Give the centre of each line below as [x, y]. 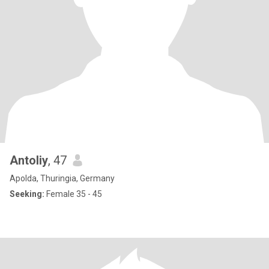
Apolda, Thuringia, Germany [62, 178]
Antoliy [29, 160]
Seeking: [27, 194]
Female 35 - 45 [73, 194]
